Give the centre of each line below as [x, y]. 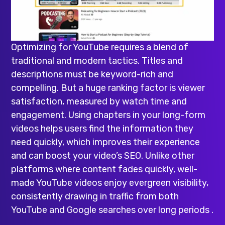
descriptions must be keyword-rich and [92, 74]
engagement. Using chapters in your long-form [108, 115]
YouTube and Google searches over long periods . [113, 210]
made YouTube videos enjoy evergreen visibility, [110, 183]
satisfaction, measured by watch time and [99, 101]
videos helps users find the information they [102, 128]
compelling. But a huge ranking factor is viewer [108, 88]
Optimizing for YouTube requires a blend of [100, 47]
